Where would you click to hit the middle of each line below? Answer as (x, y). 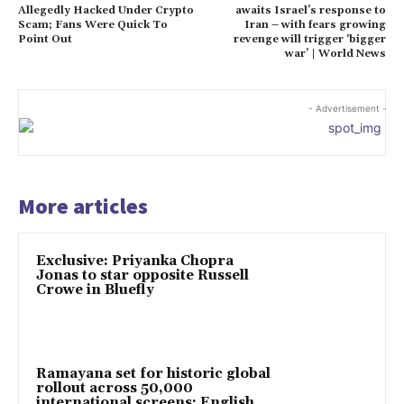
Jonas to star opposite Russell (142, 275)
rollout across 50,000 (115, 389)
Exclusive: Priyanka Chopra (135, 261)
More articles (83, 206)
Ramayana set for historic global (153, 374)
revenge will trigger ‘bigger (309, 39)
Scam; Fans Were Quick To (93, 24)
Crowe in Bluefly (95, 289)
